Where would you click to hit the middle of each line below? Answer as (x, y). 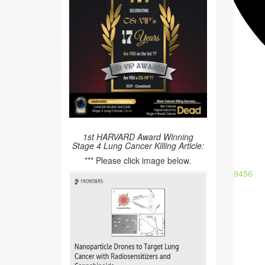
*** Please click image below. (138, 160)
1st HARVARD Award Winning (138, 137)
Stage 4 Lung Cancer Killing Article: (138, 146)
